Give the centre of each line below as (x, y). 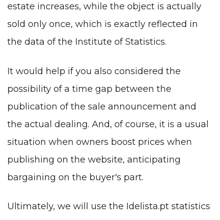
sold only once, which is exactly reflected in (103, 24)
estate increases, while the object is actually (104, 7)
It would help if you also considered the (94, 71)
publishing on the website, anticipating (94, 159)
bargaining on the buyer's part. (75, 177)
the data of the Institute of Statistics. (87, 42)
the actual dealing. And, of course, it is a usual (108, 124)
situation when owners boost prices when (100, 142)
